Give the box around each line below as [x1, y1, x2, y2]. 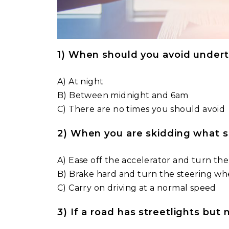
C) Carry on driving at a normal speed [57, 183, 216, 193]
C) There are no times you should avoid [57, 104, 225, 114]
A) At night [57, 77, 104, 86]
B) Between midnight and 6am [57, 90, 189, 100]
